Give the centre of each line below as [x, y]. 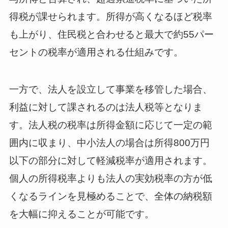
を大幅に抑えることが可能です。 [81, 214]
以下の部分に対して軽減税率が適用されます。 [110, 161]
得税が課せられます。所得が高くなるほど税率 [110, 17]
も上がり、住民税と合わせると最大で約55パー [111, 35]
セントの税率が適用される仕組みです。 [96, 52]
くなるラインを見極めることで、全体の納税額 [110, 196]
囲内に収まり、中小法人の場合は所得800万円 [109, 143]
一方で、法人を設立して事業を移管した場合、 [110, 90]
